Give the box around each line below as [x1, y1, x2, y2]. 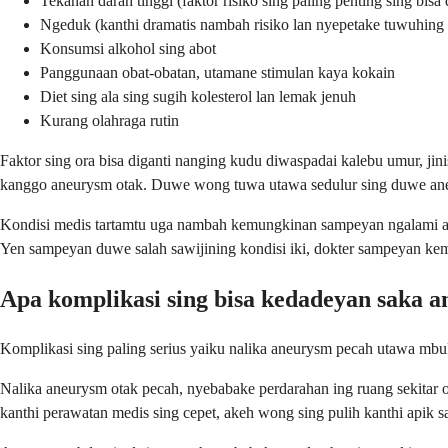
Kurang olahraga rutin [40, 112, 179, 130]
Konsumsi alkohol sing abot [40, 40, 216, 58]
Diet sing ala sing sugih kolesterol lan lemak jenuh [40, 88, 356, 106]
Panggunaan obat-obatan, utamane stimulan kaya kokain [40, 64, 395, 82]
